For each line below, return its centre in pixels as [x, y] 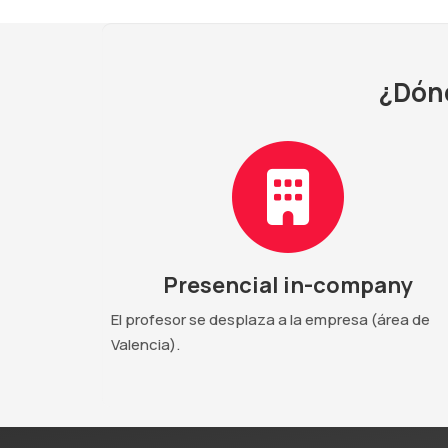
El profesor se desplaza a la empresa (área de [270, 319]
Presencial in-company [288, 284]
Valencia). [145, 344]
